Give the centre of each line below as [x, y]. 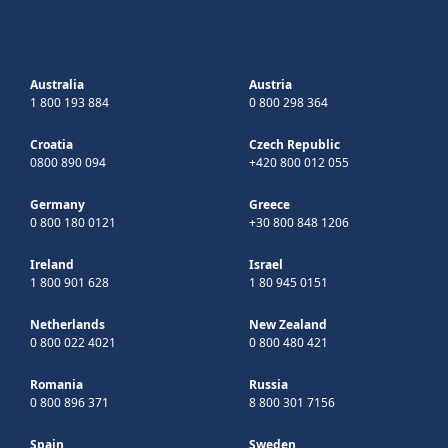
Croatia [51, 144]
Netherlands [67, 324]
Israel [266, 264]
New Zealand [288, 324]
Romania [56, 384]
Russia [268, 384]
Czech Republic [294, 144]
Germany [57, 204]
